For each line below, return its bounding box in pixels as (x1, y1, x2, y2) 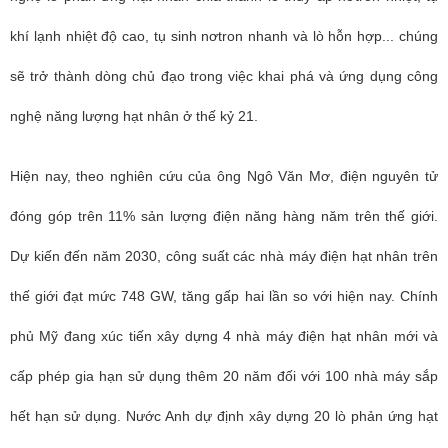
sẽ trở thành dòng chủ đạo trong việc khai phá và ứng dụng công (10, 68, 438, 84)
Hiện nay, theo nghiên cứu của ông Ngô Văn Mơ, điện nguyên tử (10, 168, 438, 184)
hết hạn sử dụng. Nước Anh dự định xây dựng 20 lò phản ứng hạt (10, 408, 438, 424)
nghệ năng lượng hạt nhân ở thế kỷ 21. (10, 108, 258, 124)
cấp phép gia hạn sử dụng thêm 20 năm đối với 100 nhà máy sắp (10, 368, 438, 384)
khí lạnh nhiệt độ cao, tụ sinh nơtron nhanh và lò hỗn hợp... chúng (10, 28, 438, 44)
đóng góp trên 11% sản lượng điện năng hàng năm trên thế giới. (10, 208, 438, 224)
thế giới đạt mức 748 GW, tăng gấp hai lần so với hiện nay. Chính (10, 288, 438, 304)
